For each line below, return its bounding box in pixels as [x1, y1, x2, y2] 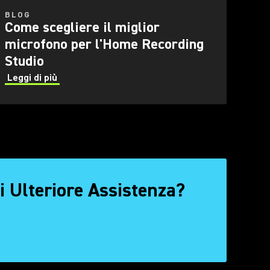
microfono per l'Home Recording [5, 35, 204, 54]
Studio [5, 52, 44, 71]
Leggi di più [7, 72, 57, 84]
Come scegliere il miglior [5, 18, 160, 37]
